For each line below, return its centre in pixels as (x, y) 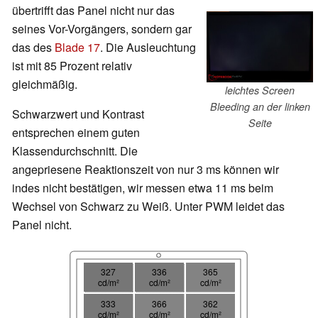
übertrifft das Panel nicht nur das (93, 11)
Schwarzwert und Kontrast (78, 114)
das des (33, 48)
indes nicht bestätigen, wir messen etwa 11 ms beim (143, 188)
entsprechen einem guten (76, 133)
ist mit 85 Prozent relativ (72, 66)
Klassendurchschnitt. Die (75, 151)
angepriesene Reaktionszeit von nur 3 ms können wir (146, 170)
